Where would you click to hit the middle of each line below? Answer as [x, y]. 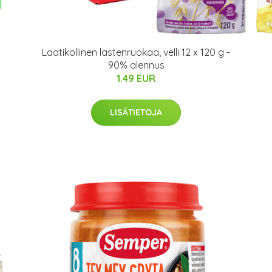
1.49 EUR [136, 78]
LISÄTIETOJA [136, 112]
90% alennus [136, 65]
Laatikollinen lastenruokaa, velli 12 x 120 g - [136, 52]
